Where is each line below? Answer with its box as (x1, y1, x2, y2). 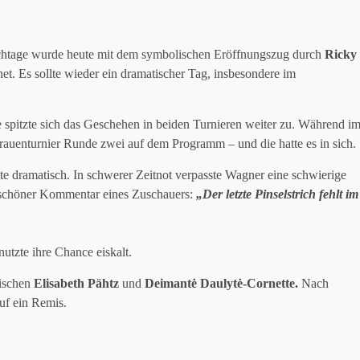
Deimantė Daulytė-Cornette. (145, 276, 298, 290)
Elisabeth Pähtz (34, 276, 119, 290)
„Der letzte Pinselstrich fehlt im (196, 186, 358, 201)
